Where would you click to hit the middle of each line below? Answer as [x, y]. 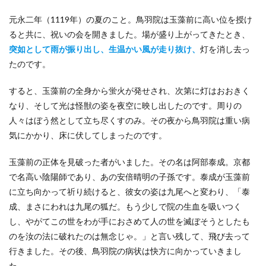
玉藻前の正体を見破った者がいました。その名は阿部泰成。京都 [129, 162]
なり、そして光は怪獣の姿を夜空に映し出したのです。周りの [125, 105]
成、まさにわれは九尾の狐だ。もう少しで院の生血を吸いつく [125, 206]
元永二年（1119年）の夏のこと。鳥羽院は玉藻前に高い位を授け [131, 19]
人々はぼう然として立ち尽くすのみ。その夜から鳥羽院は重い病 [129, 120]
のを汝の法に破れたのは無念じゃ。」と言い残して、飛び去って [129, 236]
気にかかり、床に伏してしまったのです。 [88, 135]
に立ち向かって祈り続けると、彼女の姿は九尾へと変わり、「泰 [129, 191]
